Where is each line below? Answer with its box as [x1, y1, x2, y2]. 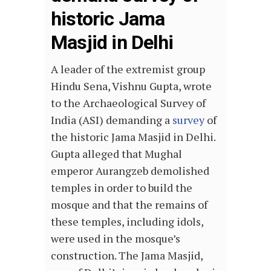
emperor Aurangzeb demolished [51, 163, 209, 178]
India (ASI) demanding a [51, 112, 172, 127]
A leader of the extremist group [51, 61, 205, 76]
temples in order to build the [51, 180, 192, 195]
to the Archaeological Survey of [51, 95, 206, 110]
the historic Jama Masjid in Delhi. [51, 129, 215, 144]
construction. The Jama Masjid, [51, 247, 203, 263]
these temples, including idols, [51, 214, 203, 229]
